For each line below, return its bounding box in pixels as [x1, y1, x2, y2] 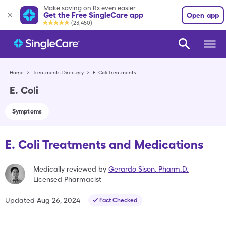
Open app [186, 11, 219, 19]
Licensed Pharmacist [33, 175, 101, 183]
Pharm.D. [158, 165, 189, 173]
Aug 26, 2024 [37, 196, 80, 204]
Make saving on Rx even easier [43, 4, 136, 12]
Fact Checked [99, 197, 137, 204]
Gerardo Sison [108, 165, 155, 173]
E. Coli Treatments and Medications [5, 137, 203, 152]
